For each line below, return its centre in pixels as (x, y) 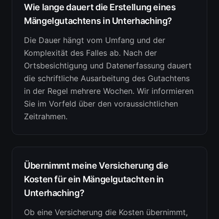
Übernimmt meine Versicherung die (96, 165)
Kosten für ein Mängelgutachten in (94, 179)
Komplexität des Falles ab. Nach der (90, 53)
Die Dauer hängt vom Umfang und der (95, 40)
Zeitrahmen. (46, 116)
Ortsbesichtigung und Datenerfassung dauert (108, 66)
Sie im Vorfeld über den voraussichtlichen (101, 104)
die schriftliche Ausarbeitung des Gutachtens (107, 78)
